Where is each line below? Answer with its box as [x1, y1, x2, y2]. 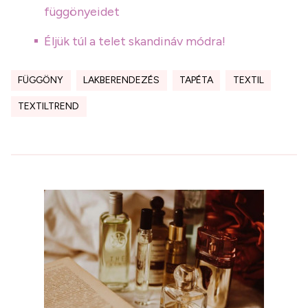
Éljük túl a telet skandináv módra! [44, 34, 225, 49]
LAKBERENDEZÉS [83, 74, 160, 87]
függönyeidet [44, 4, 120, 20]
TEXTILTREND [18, 100, 80, 113]
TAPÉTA [179, 74, 213, 87]
